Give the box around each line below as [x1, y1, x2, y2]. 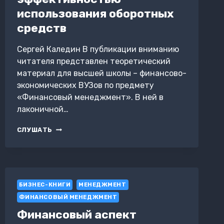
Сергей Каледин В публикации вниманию [16, 44, 179, 54]
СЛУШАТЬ [16, 126, 53, 134]
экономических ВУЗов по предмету [16, 80, 154, 90]
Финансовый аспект [16, 207, 136, 221]
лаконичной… [16, 104, 68, 114]
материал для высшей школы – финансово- [16, 68, 186, 78]
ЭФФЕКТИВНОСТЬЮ [52, 134, 128, 142]
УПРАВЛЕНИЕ [52, 124, 101, 132]
